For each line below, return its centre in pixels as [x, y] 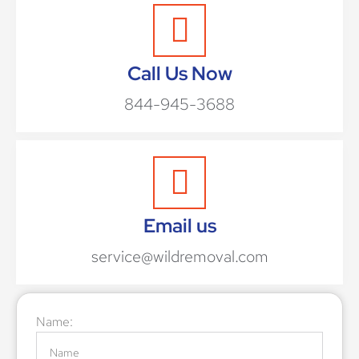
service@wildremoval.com [179, 257]
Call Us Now [179, 74]
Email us [179, 226]
